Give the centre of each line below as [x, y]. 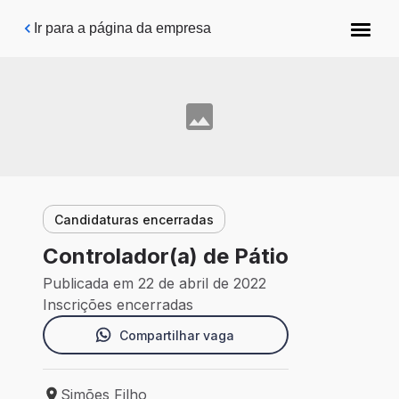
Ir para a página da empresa [122, 28]
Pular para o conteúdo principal [126, 22]
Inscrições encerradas [118, 305]
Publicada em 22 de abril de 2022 [155, 284]
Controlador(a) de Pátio [166, 256]
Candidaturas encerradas [134, 219]
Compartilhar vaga [176, 335]
